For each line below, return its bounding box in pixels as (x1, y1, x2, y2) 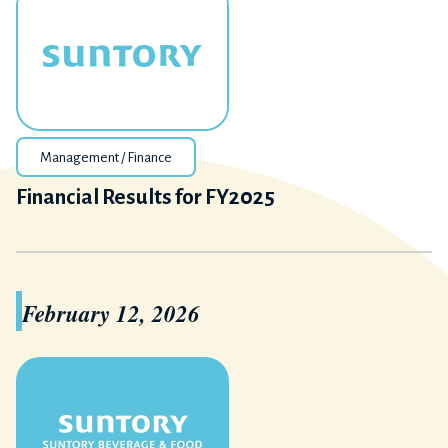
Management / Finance (40, 150, 172, 165)
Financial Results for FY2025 (16, 186, 275, 209)
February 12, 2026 (22, 297, 200, 329)
